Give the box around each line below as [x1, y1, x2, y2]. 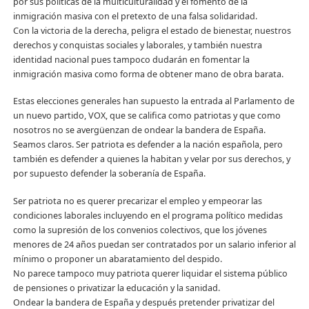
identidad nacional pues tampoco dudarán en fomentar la [12, 53, 250, 66]
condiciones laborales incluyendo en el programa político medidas [12, 210, 283, 222]
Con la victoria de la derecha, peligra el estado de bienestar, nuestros [12, 24, 291, 37]
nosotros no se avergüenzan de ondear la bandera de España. [12, 124, 266, 137]
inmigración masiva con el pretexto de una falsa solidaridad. [12, 10, 257, 22]
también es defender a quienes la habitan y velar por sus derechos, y [12, 153, 290, 166]
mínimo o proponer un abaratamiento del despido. [12, 253, 222, 266]
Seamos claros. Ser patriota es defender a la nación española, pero [12, 139, 283, 151]
